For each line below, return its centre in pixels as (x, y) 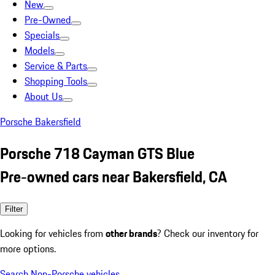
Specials (42, 35)
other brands (131, 233)
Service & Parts (56, 66)
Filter (14, 209)
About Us (44, 96)
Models (40, 50)
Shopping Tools (56, 81)
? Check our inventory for (208, 233)
